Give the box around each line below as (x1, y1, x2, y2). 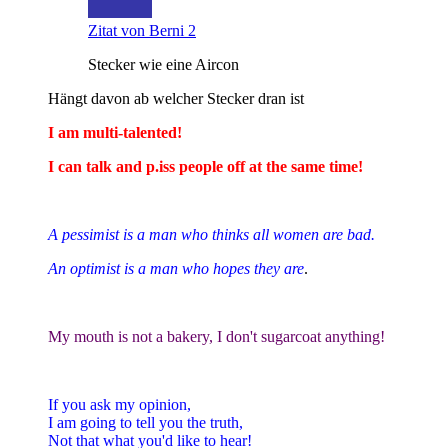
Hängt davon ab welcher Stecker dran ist (48, 89, 304, 107)
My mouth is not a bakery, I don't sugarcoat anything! (48, 327, 385, 345)
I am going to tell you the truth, (48, 413, 243, 431)
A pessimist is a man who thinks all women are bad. (48, 225, 375, 243)
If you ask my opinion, (48, 395, 191, 413)
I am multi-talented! (48, 123, 182, 141)
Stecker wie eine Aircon (88, 55, 239, 73)
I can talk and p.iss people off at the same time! (48, 157, 363, 175)
